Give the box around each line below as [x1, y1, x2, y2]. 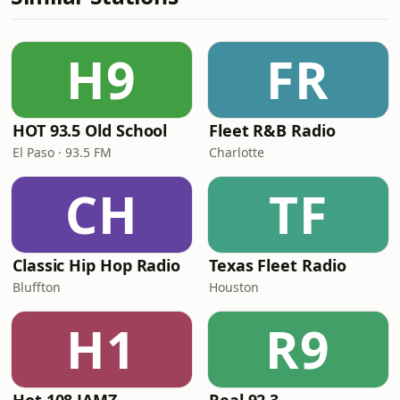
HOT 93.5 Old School [12, 120, 168, 141]
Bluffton [12, 279, 61, 296]
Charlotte [209, 144, 264, 161]
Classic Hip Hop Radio [12, 254, 181, 276]
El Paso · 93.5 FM [12, 144, 112, 161]
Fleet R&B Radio [209, 120, 336, 141]
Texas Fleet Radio [209, 254, 346, 276]
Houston [209, 279, 259, 296]
